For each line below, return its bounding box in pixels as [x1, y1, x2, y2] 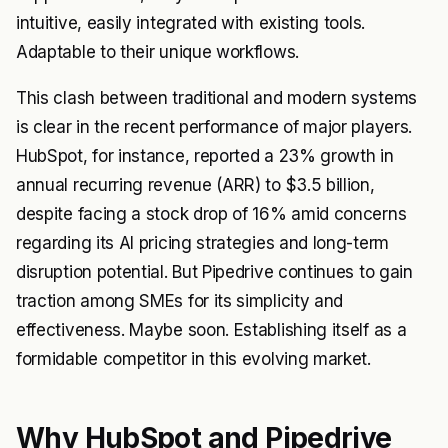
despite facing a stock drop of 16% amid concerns [16, 203, 407, 224]
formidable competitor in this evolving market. [16, 348, 371, 369]
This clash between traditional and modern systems [16, 87, 417, 108]
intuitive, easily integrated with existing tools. [16, 12, 365, 33]
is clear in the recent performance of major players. [16, 116, 412, 137]
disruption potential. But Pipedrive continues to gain [16, 261, 413, 282]
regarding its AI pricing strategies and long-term [16, 232, 389, 253]
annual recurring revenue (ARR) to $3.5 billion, [16, 174, 375, 195]
